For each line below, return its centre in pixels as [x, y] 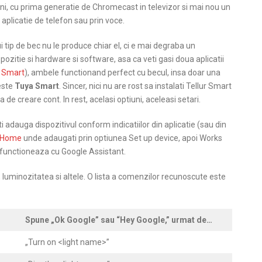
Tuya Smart [37, 86]
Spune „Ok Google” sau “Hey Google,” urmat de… [119, 220]
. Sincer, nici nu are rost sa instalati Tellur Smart [145, 86]
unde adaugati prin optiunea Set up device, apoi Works [122, 138]
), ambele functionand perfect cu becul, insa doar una [123, 73]
